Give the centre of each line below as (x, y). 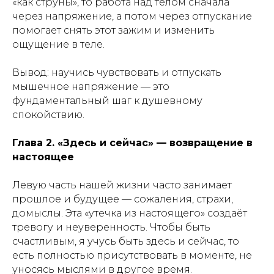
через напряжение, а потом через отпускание (132, 16)
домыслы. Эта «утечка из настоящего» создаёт (130, 213)
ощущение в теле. (58, 44)
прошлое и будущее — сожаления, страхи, (123, 199)
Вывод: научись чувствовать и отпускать (117, 72)
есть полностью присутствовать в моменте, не (132, 255)
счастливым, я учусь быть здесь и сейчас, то (126, 241)
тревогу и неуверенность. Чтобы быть (111, 227)
